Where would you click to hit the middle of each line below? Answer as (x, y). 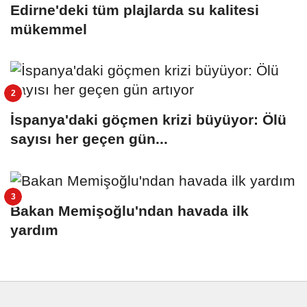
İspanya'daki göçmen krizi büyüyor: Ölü (148, 119)
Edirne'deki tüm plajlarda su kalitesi (135, 10)
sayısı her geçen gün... (89, 138)
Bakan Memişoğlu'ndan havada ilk (130, 210)
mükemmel (49, 29)
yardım (34, 230)
